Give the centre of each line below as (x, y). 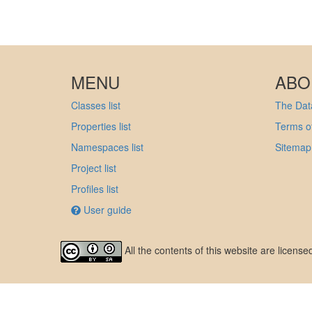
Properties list (101, 126)
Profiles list (95, 189)
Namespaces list (107, 147)
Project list (94, 168)
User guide (106, 210)
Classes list (96, 105)
